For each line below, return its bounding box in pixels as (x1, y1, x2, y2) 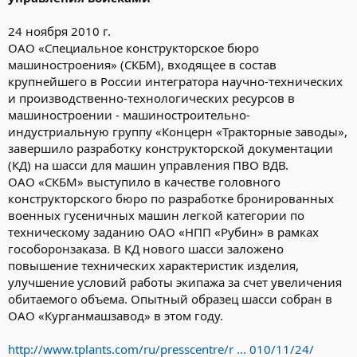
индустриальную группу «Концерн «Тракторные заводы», (8, 124, 347, 139)
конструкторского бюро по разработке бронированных (8, 190, 334, 206)
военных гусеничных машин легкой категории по (8, 207, 304, 223)
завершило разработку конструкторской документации (8, 140, 333, 156)
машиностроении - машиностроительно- (8, 107, 250, 123)
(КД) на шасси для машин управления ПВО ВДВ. (8, 157, 288, 173)
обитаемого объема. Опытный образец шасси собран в (8, 291, 332, 307)
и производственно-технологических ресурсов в (8, 90, 295, 106)
